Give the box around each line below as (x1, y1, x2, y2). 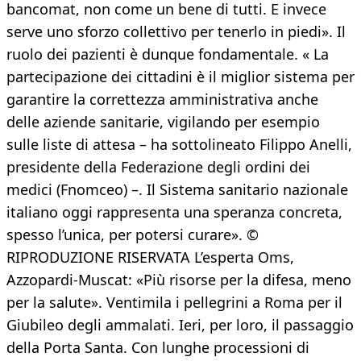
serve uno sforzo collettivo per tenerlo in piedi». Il (6, 22, 346, 42)
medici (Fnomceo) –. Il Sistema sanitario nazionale (6, 180, 348, 200)
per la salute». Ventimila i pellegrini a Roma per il (6, 293, 342, 313)
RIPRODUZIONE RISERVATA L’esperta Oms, (6, 247, 294, 268)
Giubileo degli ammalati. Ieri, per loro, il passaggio (6, 315, 354, 335)
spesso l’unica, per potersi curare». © (6, 225, 259, 245)
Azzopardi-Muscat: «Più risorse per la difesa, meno (6, 270, 351, 290)
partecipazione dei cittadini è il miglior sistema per (6, 67, 355, 87)
